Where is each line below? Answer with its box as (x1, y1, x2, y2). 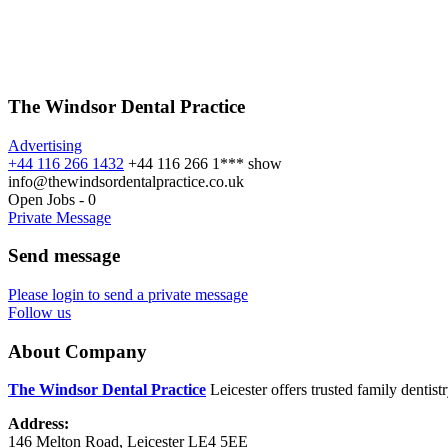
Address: (8, 415, 69, 433)
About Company (8, 340, 147, 362)
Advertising (8, 136, 82, 154)
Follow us (8, 303, 71, 321)
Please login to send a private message (8, 285, 248, 303)
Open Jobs (8, 190, 75, 208)
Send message (8, 245, 120, 267)
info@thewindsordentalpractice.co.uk (8, 172, 244, 190)
